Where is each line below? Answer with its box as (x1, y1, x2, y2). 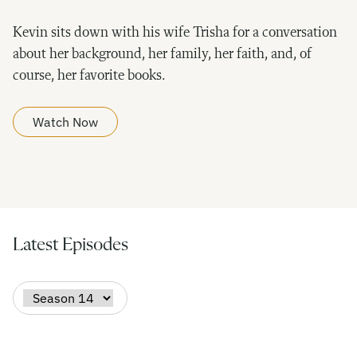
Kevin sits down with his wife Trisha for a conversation (13, 25, 337, 40)
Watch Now (33, 113, 98, 130)
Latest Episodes (13, 234, 128, 254)
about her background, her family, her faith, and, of (13, 46, 312, 61)
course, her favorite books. (13, 68, 166, 83)
